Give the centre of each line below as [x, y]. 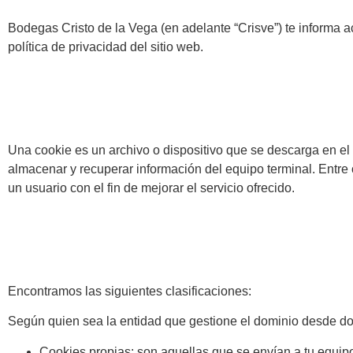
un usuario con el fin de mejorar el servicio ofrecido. [151, 188]
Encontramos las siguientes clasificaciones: [130, 291]
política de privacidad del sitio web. [106, 47]
